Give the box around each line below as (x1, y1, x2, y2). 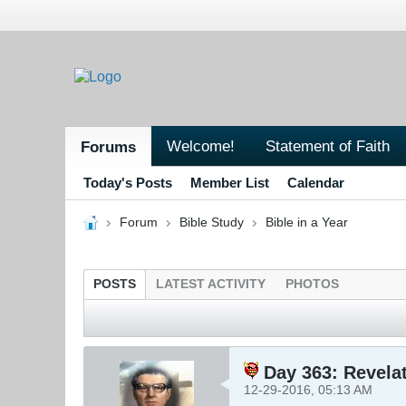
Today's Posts (83, 174, 172, 190)
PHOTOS (285, 276, 339, 291)
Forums (81, 137, 136, 156)
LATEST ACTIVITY (156, 276, 266, 291)
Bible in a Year (265, 215, 348, 229)
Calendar (287, 174, 344, 190)
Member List (190, 174, 269, 190)
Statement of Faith (266, 136, 390, 155)
